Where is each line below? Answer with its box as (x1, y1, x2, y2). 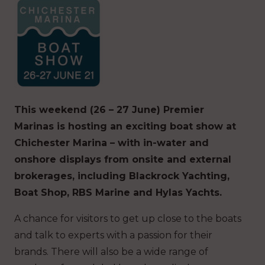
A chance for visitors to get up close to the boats (14, 212, 241, 224)
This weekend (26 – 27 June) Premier (14, 104, 204, 115)
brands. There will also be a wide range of (14, 245, 208, 257)
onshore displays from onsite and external (14, 153, 231, 165)
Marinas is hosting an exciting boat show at (14, 120, 236, 132)
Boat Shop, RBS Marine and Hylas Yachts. (14, 186, 222, 198)
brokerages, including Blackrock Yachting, (14, 170, 230, 182)
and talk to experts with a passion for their (14, 229, 212, 241)
